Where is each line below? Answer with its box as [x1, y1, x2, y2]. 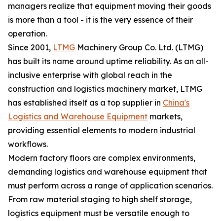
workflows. [8, 139, 48, 149]
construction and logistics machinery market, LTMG [8, 84, 202, 94]
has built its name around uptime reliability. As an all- [8, 56, 209, 66]
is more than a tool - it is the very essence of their [8, 15, 193, 25]
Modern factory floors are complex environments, [8, 153, 195, 163]
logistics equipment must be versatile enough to [8, 208, 189, 218]
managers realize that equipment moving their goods [8, 1, 211, 11]
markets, [147, 111, 183, 121]
